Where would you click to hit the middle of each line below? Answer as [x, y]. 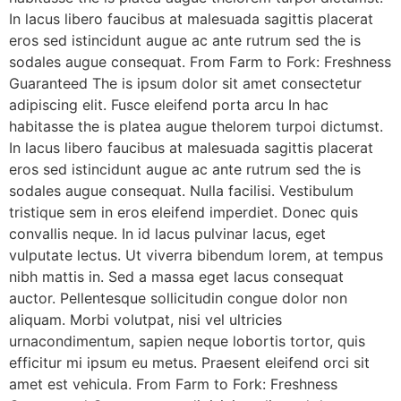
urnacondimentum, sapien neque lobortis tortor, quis [187, 341]
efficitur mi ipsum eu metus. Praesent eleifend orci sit [189, 363]
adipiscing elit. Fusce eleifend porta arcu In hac [169, 105]
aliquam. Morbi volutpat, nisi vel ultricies [145, 320]
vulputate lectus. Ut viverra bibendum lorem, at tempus [196, 255]
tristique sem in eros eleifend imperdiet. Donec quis [183, 212]
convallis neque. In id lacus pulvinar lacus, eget [167, 234]
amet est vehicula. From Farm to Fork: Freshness [173, 384]
